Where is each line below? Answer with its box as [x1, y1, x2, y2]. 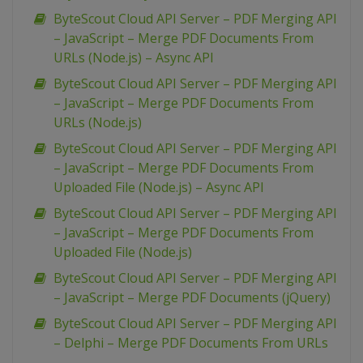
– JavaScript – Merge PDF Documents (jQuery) [53, 288, 331, 307]
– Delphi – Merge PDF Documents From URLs [53, 334, 328, 352]
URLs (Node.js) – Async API [53, 49, 214, 67]
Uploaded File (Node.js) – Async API [53, 178, 264, 197]
